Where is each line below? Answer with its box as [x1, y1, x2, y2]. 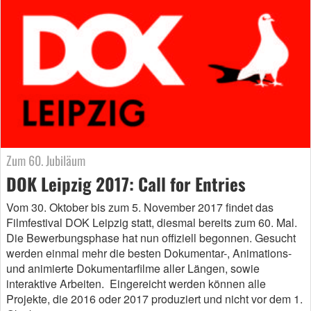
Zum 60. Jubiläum [6, 151, 85, 170]
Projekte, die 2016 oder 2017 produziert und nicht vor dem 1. [6, 291, 303, 308]
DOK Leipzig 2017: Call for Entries [6, 171, 246, 197]
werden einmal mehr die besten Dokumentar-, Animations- [6, 245, 292, 262]
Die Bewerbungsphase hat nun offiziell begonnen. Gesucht [6, 230, 296, 246]
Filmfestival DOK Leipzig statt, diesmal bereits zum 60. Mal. [6, 215, 297, 231]
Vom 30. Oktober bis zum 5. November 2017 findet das [6, 199, 274, 216]
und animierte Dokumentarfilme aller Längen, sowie [6, 260, 260, 277]
